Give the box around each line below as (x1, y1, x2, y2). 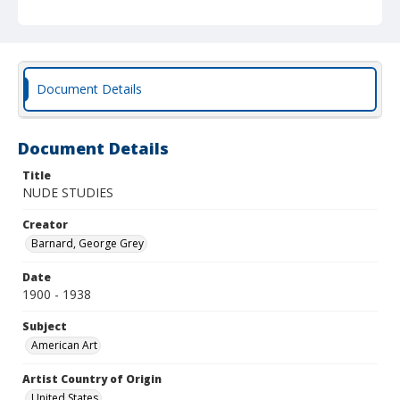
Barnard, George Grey (31, 236, 144, 251)
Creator (22, 217, 68, 232)
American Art (31, 337, 97, 353)
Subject (22, 319, 67, 334)
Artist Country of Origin (22, 371, 162, 387)
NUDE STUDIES (22, 184, 113, 201)
